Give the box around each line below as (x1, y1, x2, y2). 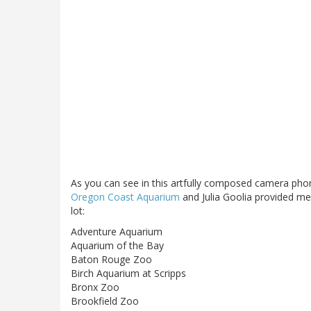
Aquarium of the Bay (71, 239, 164, 253)
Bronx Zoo (71, 280, 119, 294)
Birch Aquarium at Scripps (71, 267, 186, 280)
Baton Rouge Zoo (71, 253, 152, 267)
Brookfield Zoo (71, 294, 139, 308)
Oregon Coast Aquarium (71, 190, 180, 204)
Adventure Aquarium (71, 225, 162, 239)
